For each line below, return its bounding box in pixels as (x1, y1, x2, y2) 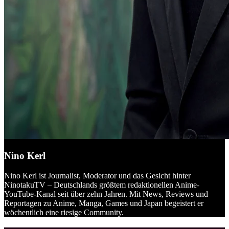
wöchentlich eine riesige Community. (4, 208, 124, 217)
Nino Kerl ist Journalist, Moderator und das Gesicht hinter (4, 171, 191, 180)
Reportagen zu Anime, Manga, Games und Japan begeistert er (4, 199, 203, 208)
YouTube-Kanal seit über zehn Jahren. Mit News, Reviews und (4, 190, 208, 199)
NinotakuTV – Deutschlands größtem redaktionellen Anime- (4, 180, 199, 190)
